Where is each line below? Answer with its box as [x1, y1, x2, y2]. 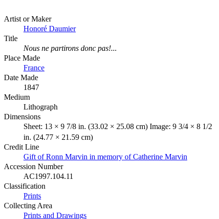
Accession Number [4, 162, 63, 171]
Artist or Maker [4, 15, 51, 23]
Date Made [4, 73, 38, 82]
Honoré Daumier [23, 24, 76, 33]
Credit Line [4, 143, 39, 152]
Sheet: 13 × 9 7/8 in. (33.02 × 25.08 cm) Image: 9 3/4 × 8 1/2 [23, 122, 212, 131]
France [23, 64, 44, 72]
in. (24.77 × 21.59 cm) [23, 133, 93, 142]
